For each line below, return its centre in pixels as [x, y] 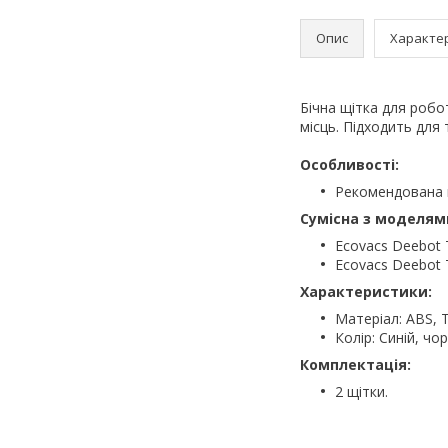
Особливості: [349, 164]
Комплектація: [355, 364]
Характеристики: [366, 291]
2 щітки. [361, 391]
